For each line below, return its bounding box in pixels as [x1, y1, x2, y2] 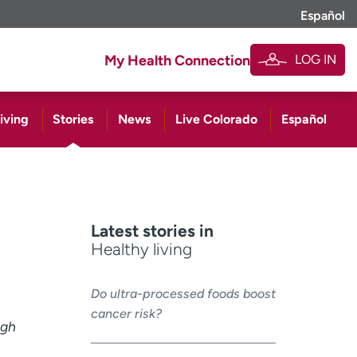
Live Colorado [175, 112, 257, 127]
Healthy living [90, 239, 192, 260]
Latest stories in [90, 221, 214, 241]
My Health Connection [104, 52, 251, 70]
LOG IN [294, 52, 336, 68]
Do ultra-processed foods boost [90, 285, 276, 301]
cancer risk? [90, 305, 162, 321]
